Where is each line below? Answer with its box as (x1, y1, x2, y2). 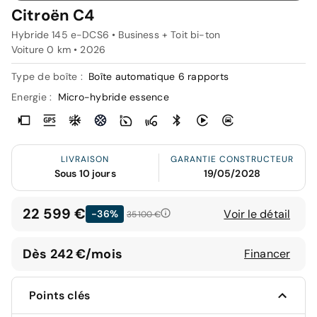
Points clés (29, 288, 90, 303)
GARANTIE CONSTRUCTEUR (170, 154, 294, 165)
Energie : (11, 91, 55, 103)
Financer (244, 246, 290, 261)
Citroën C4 (11, 5, 95, 25)
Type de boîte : (11, 70, 86, 83)
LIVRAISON (61, 154, 110, 165)
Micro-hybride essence (57, 91, 169, 103)
